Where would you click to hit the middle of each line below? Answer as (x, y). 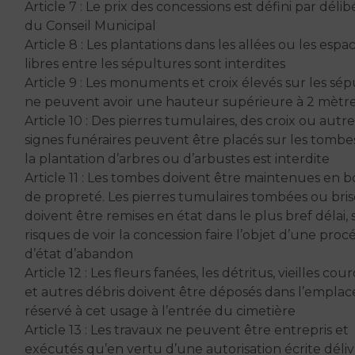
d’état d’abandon (79, 254)
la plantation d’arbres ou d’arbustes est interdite (177, 158)
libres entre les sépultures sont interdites (155, 63)
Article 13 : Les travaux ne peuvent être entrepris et (187, 330)
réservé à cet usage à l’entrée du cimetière (160, 311)
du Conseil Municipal (90, 25)
